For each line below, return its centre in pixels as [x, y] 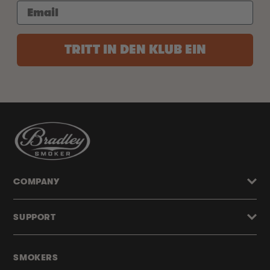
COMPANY [36, 181]
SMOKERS [36, 257]
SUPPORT [35, 217]
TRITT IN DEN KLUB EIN [135, 49]
